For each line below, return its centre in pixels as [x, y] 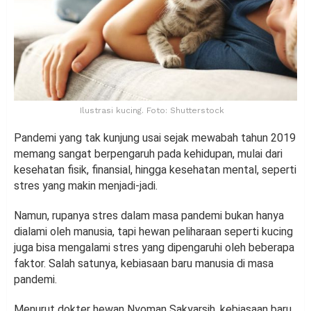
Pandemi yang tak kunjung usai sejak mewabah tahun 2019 [155, 138]
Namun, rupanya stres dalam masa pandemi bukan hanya [149, 216]
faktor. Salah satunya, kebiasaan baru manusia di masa [144, 264]
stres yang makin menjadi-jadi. [86, 186]
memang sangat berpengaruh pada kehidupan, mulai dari [148, 154]
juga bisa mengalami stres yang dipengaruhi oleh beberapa [154, 248]
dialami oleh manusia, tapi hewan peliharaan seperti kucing [153, 232]
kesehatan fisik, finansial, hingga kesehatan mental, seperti [155, 170]
